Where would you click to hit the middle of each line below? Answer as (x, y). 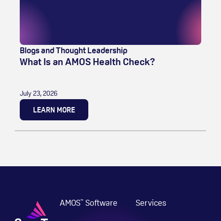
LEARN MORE (54, 110)
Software (101, 203)
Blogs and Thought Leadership (74, 50)
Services (151, 203)
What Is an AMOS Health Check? (88, 61)
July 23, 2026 (38, 93)
